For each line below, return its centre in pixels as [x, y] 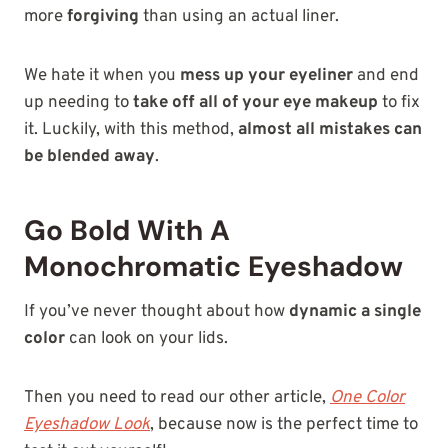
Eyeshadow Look [87, 424]
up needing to [78, 102]
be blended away [89, 156]
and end [386, 75]
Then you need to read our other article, [177, 397]
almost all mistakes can [330, 129]
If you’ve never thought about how [156, 311]
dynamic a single [355, 311]
